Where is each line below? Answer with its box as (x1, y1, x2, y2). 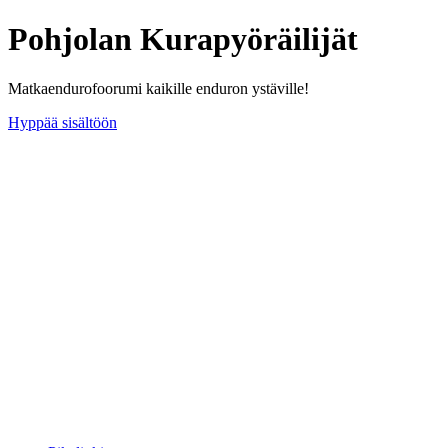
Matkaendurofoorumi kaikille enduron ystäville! (8, 79, 309, 97)
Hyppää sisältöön (8, 113, 117, 131)
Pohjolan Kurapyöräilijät (8, 21, 358, 58)
